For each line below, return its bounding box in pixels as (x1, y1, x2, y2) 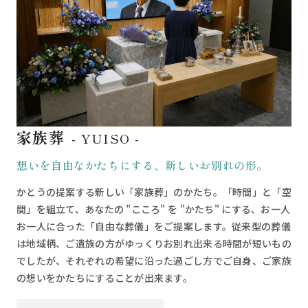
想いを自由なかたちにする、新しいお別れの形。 (16, 156, 269, 173)
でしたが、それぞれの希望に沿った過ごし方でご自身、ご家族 (16, 253, 291, 267)
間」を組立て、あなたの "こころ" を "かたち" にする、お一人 (16, 201, 291, 216)
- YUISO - (71, 129, 140, 147)
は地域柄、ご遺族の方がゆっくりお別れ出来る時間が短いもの (16, 236, 291, 250)
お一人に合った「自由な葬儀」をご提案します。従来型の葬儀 (16, 219, 291, 233)
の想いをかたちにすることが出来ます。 (16, 270, 193, 285)
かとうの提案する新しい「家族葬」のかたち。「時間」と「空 (16, 184, 291, 199)
